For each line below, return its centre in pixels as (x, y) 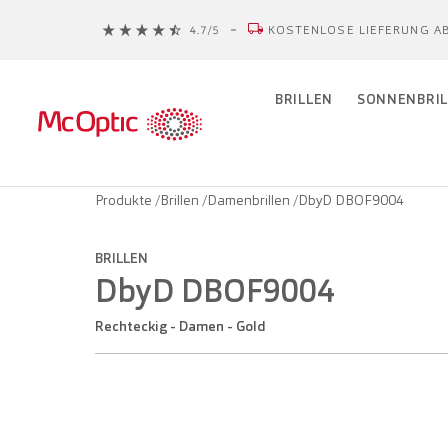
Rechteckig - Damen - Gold (185, 326)
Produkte (125, 200)
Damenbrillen (250, 200)
